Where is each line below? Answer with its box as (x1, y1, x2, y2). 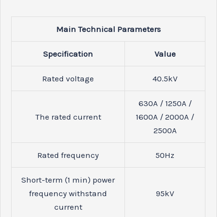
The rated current (35, 112, 101, 122)
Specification (43, 49, 93, 59)
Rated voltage (42, 74, 94, 84)
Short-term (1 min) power (21, 175, 115, 185)
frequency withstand (29, 188, 108, 199)
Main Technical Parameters (56, 24, 161, 34)
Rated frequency (37, 150, 99, 160)
